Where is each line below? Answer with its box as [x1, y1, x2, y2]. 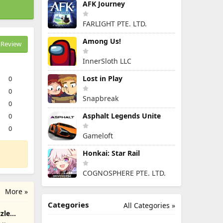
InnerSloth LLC [83, 56, 131, 66]
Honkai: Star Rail [83, 148, 140, 158]
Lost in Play [83, 74, 122, 83]
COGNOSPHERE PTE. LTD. [83, 168, 166, 178]
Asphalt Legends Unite [83, 111, 161, 120]
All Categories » [123, 201, 175, 210]
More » [5, 187, 28, 196]
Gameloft [83, 131, 113, 140]
